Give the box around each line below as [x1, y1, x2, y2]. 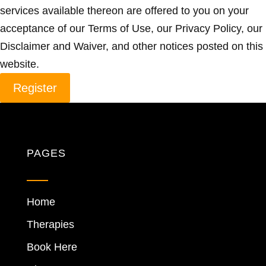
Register [13, 81, 57, 94]
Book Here [26, 241, 77, 253]
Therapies [26, 218, 74, 230]
